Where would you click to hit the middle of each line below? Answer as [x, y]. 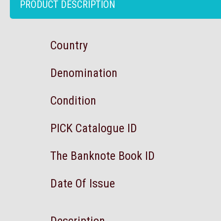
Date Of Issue [83, 184]
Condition [73, 101]
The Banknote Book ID [103, 156]
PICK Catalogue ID [94, 128]
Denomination [84, 73]
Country [69, 45]
